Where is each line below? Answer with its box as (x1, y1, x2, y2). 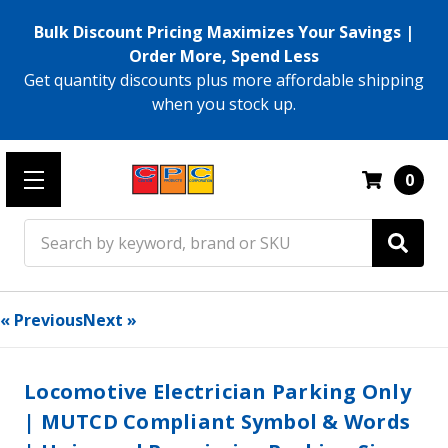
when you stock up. (152, 93, 296, 115)
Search (24, 220, 75, 242)
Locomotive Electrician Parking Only (24, 377, 411, 405)
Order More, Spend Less (129, 45, 319, 67)
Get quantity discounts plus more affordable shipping (24, 69, 424, 91)
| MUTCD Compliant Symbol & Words (24, 407, 410, 435)
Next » (83, 309, 137, 331)
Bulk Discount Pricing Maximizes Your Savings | (34, 21, 414, 43)
